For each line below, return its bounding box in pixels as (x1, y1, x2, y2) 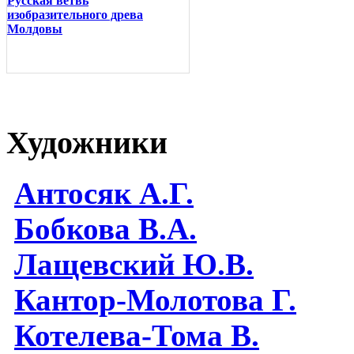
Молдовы (7, 22, 62, 36)
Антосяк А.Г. (14, 176, 194, 211)
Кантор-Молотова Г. (14, 283, 296, 318)
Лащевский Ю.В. (14, 247, 254, 282)
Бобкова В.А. (14, 212, 197, 247)
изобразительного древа (7, 8, 143, 22)
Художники (6, 124, 168, 160)
